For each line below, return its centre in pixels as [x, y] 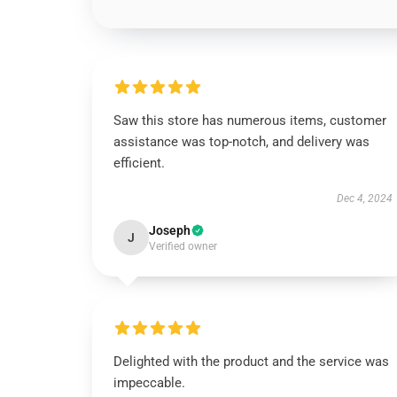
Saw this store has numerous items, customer [250, 121]
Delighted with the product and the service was [251, 362]
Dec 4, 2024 [364, 198]
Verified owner [183, 246]
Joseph [170, 230]
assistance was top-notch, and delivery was [241, 142]
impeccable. [149, 383]
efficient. [139, 163]
